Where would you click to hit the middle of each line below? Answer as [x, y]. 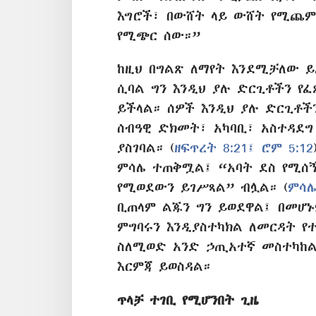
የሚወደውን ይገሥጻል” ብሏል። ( [202, 188]
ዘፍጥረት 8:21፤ [215, 148]
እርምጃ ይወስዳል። [164, 267]
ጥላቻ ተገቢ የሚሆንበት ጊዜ [188, 300]
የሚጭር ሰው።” [159, 36]
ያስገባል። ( [146, 148]
